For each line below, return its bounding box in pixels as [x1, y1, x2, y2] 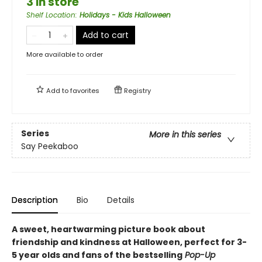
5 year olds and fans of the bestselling [12, 249, 182, 261]
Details [107, 194, 135, 206]
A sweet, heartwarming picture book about [12, 223, 205, 235]
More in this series [149, 128, 221, 140]
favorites [70, 85, 99, 95]
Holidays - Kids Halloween [80, 9, 171, 20]
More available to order [26, 49, 103, 59]
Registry [122, 85, 151, 95]
